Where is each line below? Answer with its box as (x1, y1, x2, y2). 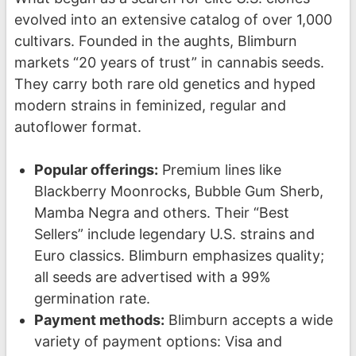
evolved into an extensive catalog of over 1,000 (14, 10, 332, 28)
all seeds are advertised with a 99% (33, 268, 271, 285)
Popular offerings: (33, 161, 158, 178)
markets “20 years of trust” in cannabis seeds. (14, 53, 324, 71)
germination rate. (33, 289, 150, 307)
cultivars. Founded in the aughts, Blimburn (14, 32, 297, 49)
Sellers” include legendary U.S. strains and (33, 225, 315, 242)
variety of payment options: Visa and (33, 332, 282, 350)
